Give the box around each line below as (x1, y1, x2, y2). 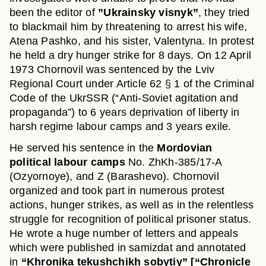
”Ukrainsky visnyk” (98, 7, 198, 18)
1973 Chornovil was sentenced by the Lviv (9, 64, 215, 75)
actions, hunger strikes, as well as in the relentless (9, 199, 254, 211)
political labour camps (9, 156, 125, 168)
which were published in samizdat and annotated (9, 242, 246, 254)
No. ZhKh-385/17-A (125, 156, 222, 168)
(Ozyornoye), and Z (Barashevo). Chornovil (9, 170, 219, 182)
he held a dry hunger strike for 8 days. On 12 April (9, 49, 252, 61)
